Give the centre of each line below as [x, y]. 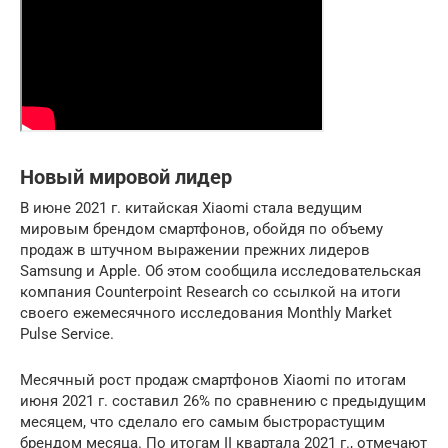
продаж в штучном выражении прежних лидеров [195, 250]
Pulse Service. [67, 334]
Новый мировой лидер [126, 178]
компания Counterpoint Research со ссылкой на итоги [210, 292]
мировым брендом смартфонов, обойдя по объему [201, 229]
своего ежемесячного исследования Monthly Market [206, 313]
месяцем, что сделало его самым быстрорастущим [202, 422]
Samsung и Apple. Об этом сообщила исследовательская [220, 271]
